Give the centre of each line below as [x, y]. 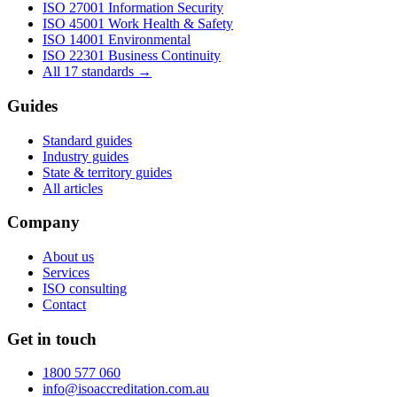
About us [68, 256]
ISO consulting [85, 288]
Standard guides [87, 140]
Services [66, 272]
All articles [73, 188]
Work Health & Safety [171, 24]
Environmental [149, 40]
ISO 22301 [74, 56]
